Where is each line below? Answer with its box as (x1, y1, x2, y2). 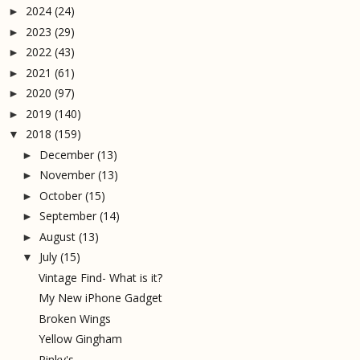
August (39, 228, 76, 244)
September (39, 208, 96, 224)
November (39, 167, 95, 183)
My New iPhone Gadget (38, 290, 162, 306)
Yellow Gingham (38, 331, 122, 347)
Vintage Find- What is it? (38, 269, 162, 285)
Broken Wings (38, 310, 111, 326)
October (39, 187, 82, 203)
